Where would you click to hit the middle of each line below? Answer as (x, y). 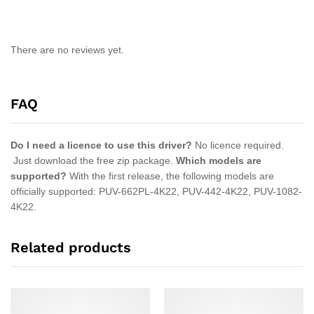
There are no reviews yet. (67, 50)
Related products (71, 248)
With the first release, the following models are (170, 176)
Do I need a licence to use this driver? (101, 145)
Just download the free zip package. (93, 161)
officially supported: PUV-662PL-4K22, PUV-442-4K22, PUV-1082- (156, 192)
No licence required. (238, 145)
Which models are (219, 161)
